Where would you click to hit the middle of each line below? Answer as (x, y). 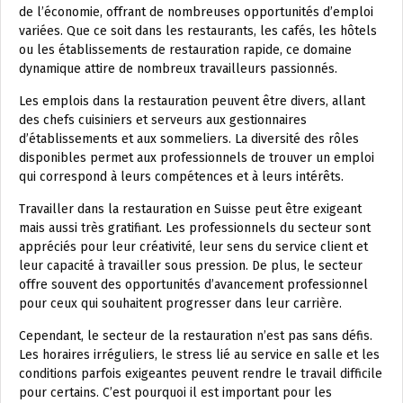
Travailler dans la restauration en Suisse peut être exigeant (190, 209)
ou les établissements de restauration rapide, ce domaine (185, 50)
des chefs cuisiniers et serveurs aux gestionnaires (163, 120)
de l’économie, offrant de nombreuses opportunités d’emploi (196, 12)
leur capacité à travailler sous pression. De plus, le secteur (191, 266)
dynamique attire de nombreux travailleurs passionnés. (178, 69)
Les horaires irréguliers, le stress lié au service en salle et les (199, 355)
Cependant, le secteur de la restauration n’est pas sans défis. (196, 336)
